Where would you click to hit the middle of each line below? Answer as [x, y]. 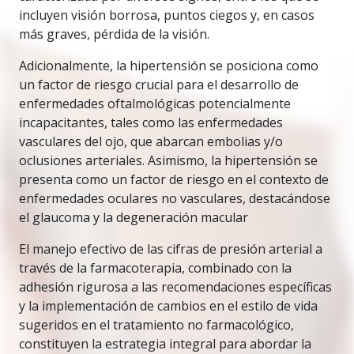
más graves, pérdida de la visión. [116, 34]
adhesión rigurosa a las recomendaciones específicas [175, 287]
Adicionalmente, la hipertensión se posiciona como [169, 66]
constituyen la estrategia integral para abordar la [165, 344]
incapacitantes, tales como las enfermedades [151, 122]
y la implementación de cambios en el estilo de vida [168, 306]
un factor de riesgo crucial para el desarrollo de [159, 85]
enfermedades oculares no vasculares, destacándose [175, 198]
